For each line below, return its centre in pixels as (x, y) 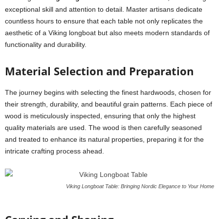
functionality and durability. (46, 44)
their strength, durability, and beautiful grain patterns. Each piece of (109, 104)
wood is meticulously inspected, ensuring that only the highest (100, 116)
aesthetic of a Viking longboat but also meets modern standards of (107, 33)
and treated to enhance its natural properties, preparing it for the (104, 139)
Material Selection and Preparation (99, 71)
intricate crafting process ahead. (55, 151)
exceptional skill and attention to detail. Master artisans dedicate (104, 9)
